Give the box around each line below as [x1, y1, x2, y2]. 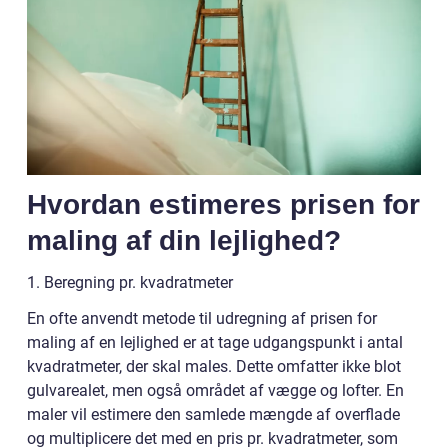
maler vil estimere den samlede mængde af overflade [27, 404, 400, 424]
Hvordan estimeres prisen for [27, 188, 420, 220]
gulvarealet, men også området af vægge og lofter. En [27, 380, 404, 400]
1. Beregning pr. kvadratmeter [27, 272, 233, 292]
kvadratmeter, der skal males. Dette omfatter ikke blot [27, 356, 401, 376]
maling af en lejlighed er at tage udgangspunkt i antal [27, 332, 403, 352]
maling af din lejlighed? [27, 224, 341, 256]
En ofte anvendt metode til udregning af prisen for [27, 308, 377, 328]
